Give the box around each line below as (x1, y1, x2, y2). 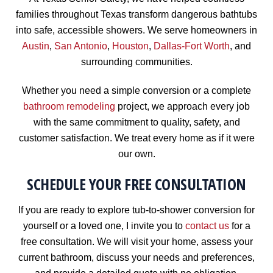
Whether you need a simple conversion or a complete (22, 85, 251, 96)
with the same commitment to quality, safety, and (33, 116, 240, 127)
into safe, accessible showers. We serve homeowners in (16, 24, 257, 35)
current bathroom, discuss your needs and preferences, (18, 252, 255, 263)
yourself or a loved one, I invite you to (23, 221, 185, 232)
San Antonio (54, 40, 107, 51)
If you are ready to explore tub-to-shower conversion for (18, 205, 255, 216)
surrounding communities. (80, 56, 193, 67)
